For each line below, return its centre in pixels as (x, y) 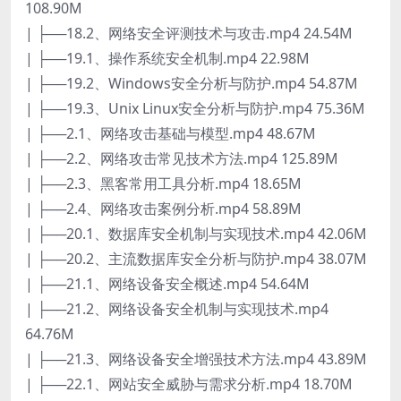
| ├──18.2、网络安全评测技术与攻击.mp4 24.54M (189, 33)
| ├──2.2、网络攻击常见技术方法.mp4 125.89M (182, 158)
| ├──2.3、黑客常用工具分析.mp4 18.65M (163, 183)
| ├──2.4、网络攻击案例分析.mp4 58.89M (163, 208)
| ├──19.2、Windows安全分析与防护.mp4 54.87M (192, 83)
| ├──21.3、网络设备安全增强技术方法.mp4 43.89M (196, 358)
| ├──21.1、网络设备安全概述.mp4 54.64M (167, 283)
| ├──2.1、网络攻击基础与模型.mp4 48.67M (171, 133)
